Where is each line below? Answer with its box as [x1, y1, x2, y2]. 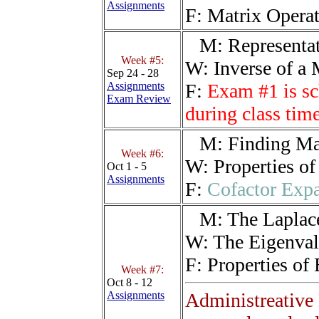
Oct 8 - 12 [107, 276, 152, 289]
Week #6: [121, 147, 164, 160]
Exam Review [107, 93, 171, 105]
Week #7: [121, 263, 164, 276]
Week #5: [121, 54, 164, 67]
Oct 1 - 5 [107, 160, 147, 173]
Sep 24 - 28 [107, 67, 159, 80]
